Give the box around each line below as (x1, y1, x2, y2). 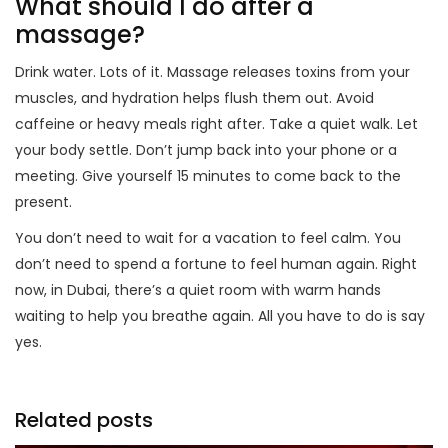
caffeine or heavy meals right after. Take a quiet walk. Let (15, 114, 418, 135)
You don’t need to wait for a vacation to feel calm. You (15, 228, 401, 249)
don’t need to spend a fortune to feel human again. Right (15, 254, 417, 275)
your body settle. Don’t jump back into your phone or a (15, 140, 397, 161)
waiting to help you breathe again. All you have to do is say (15, 306, 425, 327)
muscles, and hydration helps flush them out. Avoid (15, 88, 374, 109)
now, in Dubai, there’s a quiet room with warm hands (15, 280, 381, 301)
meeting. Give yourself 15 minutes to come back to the (15, 166, 401, 187)
